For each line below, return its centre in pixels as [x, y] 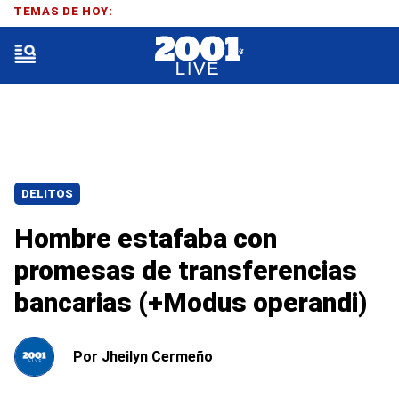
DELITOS [47, 194]
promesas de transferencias [186, 270]
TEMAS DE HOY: [63, 11]
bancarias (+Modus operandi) [191, 302]
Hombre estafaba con [146, 238]
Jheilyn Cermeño [157, 356]
